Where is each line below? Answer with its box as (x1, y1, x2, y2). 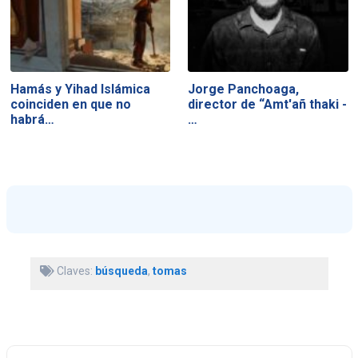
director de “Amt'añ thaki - (188, 97, 348, 113)
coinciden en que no (10, 97, 131, 113)
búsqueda (94, 264, 148, 277)
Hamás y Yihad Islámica (10, 82, 150, 97)
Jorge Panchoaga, (188, 82, 300, 97)
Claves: (54, 264, 95, 277)
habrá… (10, 112, 54, 128)
